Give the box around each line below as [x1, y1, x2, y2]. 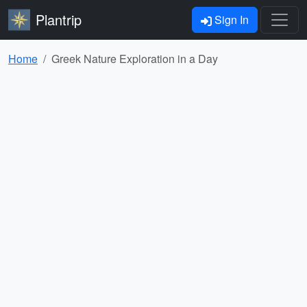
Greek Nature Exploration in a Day [51, 51, 218, 66]
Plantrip [36, 10, 82, 29]
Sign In [212, 12, 249, 27]
